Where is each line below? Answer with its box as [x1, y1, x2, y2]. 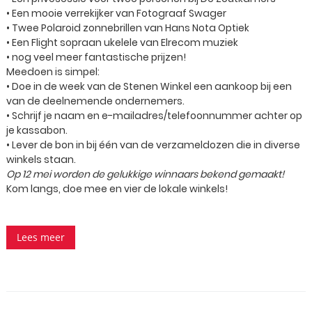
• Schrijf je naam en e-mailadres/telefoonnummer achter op [6, 109, 302, 123]
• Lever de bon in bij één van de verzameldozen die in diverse [6, 138, 300, 152]
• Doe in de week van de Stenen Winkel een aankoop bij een [6, 79, 292, 93]
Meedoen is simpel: [6, 65, 100, 79]
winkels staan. [6, 153, 76, 166]
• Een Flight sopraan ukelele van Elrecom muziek [6, 36, 238, 49]
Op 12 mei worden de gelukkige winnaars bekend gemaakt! [6, 167, 284, 181]
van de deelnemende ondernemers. [6, 94, 185, 108]
